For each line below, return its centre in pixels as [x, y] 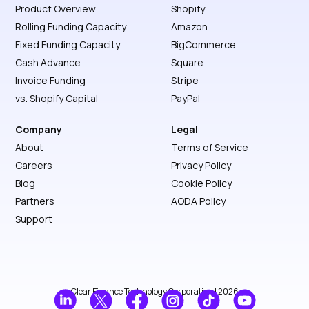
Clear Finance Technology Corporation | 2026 [154, 291]
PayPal [186, 98]
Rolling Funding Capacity [71, 26]
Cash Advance [48, 62]
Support [34, 219]
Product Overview [56, 8]
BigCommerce [203, 44]
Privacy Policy [201, 165]
